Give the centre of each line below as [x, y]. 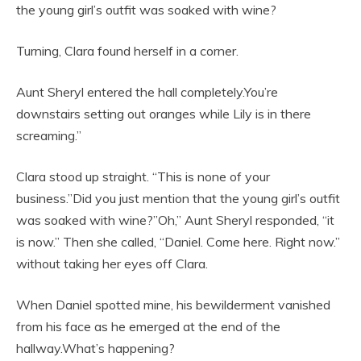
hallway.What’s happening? [95, 349]
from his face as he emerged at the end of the [148, 327]
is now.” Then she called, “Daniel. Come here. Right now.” [178, 242]
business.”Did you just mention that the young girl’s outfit [178, 199]
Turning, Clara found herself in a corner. [127, 51]
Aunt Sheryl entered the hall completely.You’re [147, 92]
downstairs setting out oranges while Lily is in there [164, 114]
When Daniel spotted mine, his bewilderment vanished [173, 305]
